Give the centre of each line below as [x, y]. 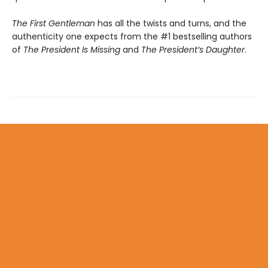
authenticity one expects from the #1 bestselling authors [132, 37]
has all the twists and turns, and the [172, 24]
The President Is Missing [72, 50]
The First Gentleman [55, 24]
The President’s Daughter [193, 50]
